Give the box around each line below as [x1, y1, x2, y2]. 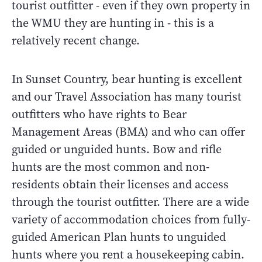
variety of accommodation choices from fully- [12, 211, 250, 227]
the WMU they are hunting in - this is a [12, 15, 214, 31]
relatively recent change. [12, 32, 143, 49]
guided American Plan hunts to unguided [12, 229, 226, 245]
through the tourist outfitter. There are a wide [12, 194, 249, 210]
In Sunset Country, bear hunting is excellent [12, 71, 242, 87]
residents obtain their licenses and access [12, 176, 229, 192]
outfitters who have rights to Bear [12, 106, 187, 122]
